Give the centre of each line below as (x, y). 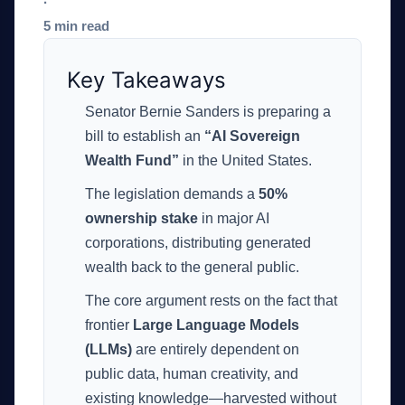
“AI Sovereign (252, 137)
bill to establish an (145, 137)
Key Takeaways (146, 80)
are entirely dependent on (216, 350)
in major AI (234, 219)
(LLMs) (108, 350)
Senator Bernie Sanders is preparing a (208, 112)
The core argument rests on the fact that (211, 301)
